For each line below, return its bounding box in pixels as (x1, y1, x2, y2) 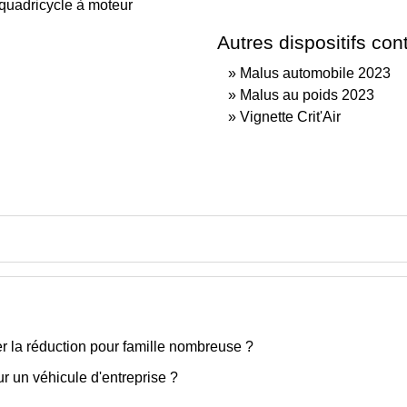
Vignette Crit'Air (240, 108, 341, 124)
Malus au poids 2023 (240, 86, 374, 103)
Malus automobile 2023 (240, 65, 391, 81)
